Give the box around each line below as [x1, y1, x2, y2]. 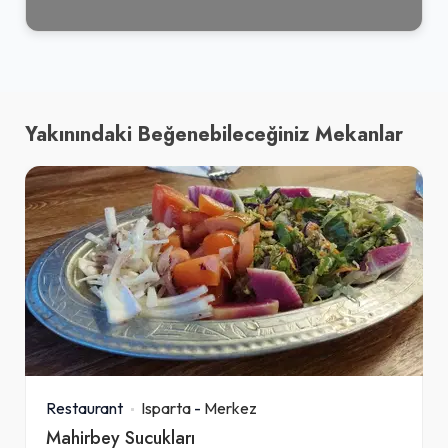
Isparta [141, 397, 191, 418]
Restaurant [46, 397, 123, 418]
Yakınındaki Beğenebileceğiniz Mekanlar [25, 119, 403, 148]
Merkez [204, 397, 257, 418]
